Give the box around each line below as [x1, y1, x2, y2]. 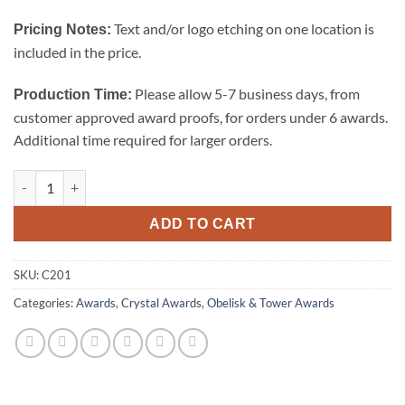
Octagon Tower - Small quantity [13, 171, 207, 186]
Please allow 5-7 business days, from [132, 85, 360, 103]
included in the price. [14, 43, 141, 61]
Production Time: [14, 87, 132, 103]
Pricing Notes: [14, 22, 111, 38]
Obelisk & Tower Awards [207, 295, 334, 310]
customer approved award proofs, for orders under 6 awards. [14, 108, 388, 127]
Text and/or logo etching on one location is [111, 20, 374, 38]
